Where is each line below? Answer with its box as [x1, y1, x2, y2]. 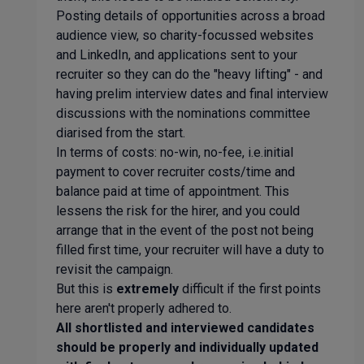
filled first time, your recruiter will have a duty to [56, 242, 324, 258]
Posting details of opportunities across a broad [56, 8, 325, 24]
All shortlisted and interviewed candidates [56, 320, 314, 336]
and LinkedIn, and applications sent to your [56, 47, 297, 63]
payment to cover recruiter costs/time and [56, 164, 295, 180]
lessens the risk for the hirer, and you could [56, 203, 300, 219]
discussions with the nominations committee [56, 106, 310, 121]
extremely [116, 281, 179, 297]
